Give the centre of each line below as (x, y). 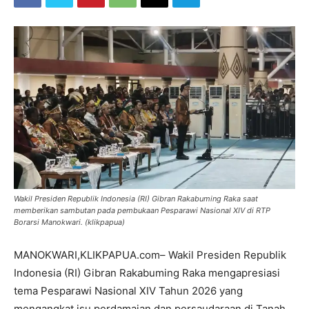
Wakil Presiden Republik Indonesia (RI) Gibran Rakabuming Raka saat (136, 199)
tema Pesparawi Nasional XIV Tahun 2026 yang (128, 291)
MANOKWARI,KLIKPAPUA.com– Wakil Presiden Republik (150, 255)
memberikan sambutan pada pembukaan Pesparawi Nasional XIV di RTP (142, 211)
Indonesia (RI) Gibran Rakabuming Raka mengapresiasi (147, 273)
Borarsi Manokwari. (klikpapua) (69, 222)
